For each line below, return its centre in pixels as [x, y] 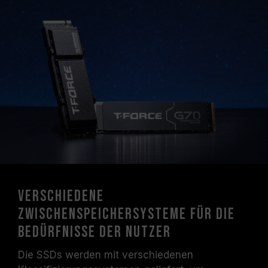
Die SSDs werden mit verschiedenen [106, 255]
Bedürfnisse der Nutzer [95, 232]
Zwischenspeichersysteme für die [127, 214]
